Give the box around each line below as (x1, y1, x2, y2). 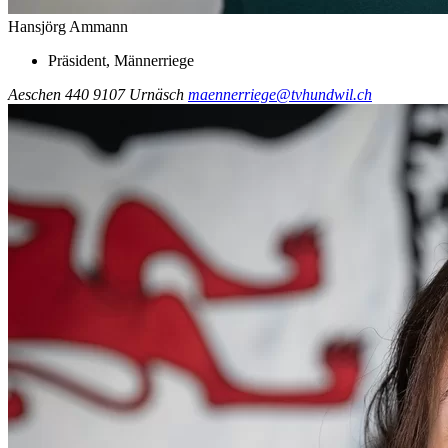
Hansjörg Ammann (8, 17, 128, 35)
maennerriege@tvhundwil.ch (188, 85, 372, 103)
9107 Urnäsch (93, 85, 184, 103)
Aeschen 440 (8, 85, 89, 103)
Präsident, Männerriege (48, 51, 194, 69)
